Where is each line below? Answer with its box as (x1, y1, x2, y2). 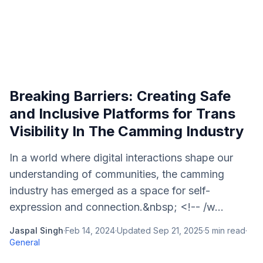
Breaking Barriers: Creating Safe (9, 87, 231, 104)
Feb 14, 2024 (65, 225, 115, 235)
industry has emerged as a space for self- (9, 184, 210, 197)
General (9, 237, 40, 247)
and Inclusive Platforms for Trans (9, 105, 235, 122)
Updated (117, 225, 153, 235)
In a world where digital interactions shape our (9, 151, 233, 164)
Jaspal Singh (9, 225, 63, 235)
